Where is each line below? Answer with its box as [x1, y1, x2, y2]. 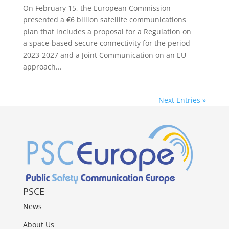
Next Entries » [158, 95, 207, 105]
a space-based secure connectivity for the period [22, 38, 190, 49]
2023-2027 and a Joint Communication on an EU [22, 50, 186, 60]
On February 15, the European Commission [22, 3, 171, 13]
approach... [22, 62, 62, 72]
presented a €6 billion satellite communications [22, 15, 186, 25]
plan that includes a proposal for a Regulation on [22, 27, 191, 37]
